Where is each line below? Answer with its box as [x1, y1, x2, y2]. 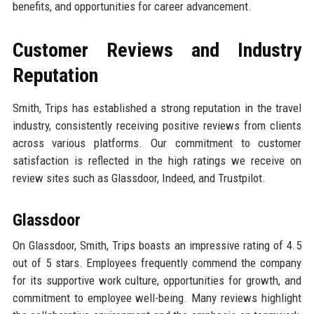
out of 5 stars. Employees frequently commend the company [12, 256, 302, 271]
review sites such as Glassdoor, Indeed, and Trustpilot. [12, 171, 266, 186]
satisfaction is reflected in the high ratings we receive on [12, 153, 302, 168]
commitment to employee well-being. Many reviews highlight [12, 291, 302, 306]
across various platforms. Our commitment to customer [12, 136, 302, 151]
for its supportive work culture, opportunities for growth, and [12, 273, 302, 288]
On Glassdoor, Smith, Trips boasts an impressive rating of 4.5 [12, 238, 302, 253]
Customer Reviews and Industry [12, 39, 302, 62]
